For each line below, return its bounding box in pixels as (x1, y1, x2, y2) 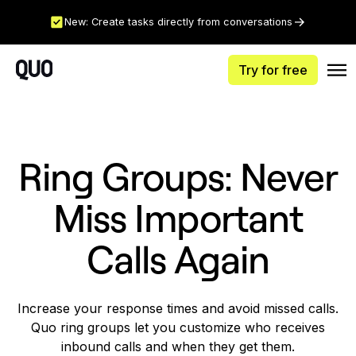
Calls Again (87, 235, 269, 283)
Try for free (238, 62, 308, 78)
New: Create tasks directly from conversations (64, 16, 292, 29)
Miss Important (53, 194, 303, 242)
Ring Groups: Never (17, 153, 339, 200)
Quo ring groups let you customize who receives (31, 319, 325, 335)
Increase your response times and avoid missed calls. (17, 300, 339, 316)
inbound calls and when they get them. (61, 339, 295, 354)
